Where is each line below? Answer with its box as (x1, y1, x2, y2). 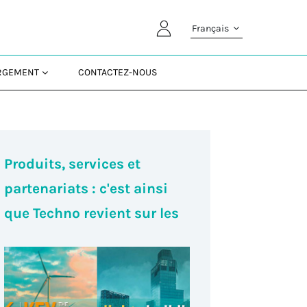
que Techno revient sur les (3, 205, 179, 222)
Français (191, 23, 231, 34)
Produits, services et (3, 156, 140, 173)
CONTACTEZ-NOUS (78, 66, 158, 78)
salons (3, 230, 49, 247)
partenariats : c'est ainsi (3, 180, 168, 197)
